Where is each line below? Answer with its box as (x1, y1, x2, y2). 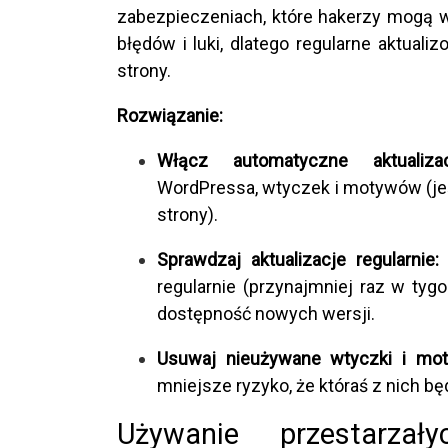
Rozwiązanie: (117, 104, 223, 126)
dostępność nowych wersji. (157, 302, 375, 324)
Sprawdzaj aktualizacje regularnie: (157, 248, 439, 270)
